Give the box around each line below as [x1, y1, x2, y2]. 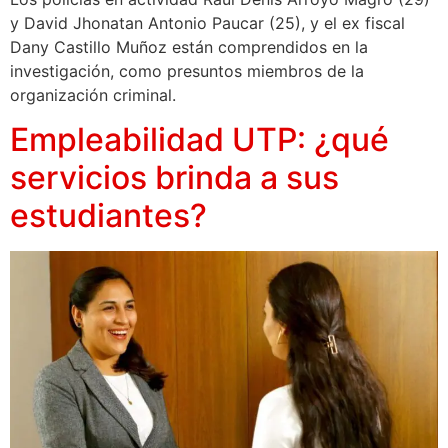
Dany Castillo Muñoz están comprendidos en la [10, 36, 368, 57]
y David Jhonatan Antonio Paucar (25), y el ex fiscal [10, 12, 405, 33]
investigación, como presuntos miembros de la [10, 60, 364, 81]
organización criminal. [10, 84, 176, 105]
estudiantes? [10, 196, 207, 236]
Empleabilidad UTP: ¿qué [10, 120, 389, 160]
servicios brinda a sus [10, 158, 339, 198]
